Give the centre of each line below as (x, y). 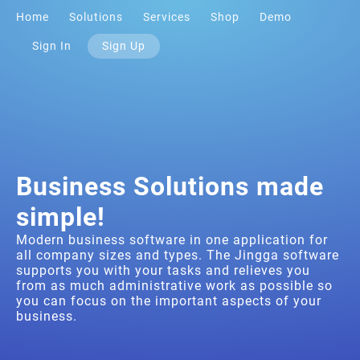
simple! (61, 217)
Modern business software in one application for (172, 240)
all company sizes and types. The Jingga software (178, 255)
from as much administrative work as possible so (174, 286)
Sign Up (124, 46)
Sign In (52, 46)
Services (167, 17)
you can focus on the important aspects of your (169, 301)
